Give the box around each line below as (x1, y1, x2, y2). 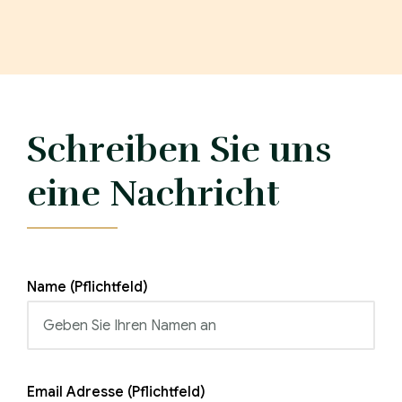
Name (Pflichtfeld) (27, 278, 148, 296)
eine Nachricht (27, 171, 280, 216)
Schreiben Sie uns (27, 127, 331, 172)
